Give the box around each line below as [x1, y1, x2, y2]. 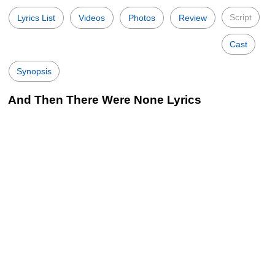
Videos [79, 13, 105, 23]
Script [230, 12, 252, 22]
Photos [128, 13, 155, 23]
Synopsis [17, 66, 52, 76]
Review [179, 13, 207, 23]
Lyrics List [17, 13, 55, 23]
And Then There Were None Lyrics [8, 93, 201, 106]
